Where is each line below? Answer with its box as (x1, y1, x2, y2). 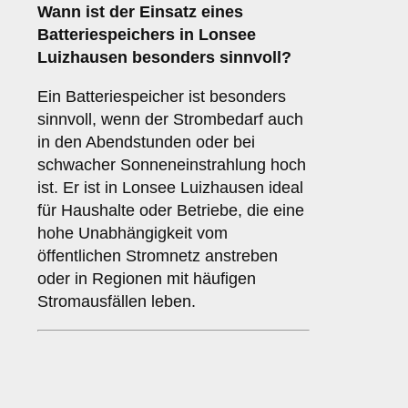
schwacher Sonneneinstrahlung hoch (37, 156, 306, 175)
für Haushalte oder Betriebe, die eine (37, 201, 304, 220)
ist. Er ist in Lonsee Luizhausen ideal (37, 178, 303, 198)
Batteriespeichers (37, 25, 175, 45)
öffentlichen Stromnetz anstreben (37, 247, 278, 266)
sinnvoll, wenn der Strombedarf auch (37, 110, 303, 129)
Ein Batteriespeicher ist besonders (37, 87, 286, 107)
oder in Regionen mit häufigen (37, 270, 256, 289)
